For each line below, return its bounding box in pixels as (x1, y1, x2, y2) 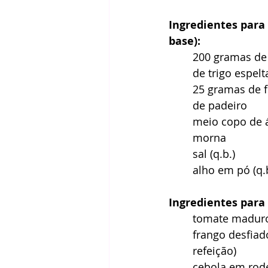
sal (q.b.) (193, 147, 238, 161)
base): (169, 33, 203, 48)
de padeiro (193, 98, 250, 112)
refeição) (193, 243, 239, 258)
